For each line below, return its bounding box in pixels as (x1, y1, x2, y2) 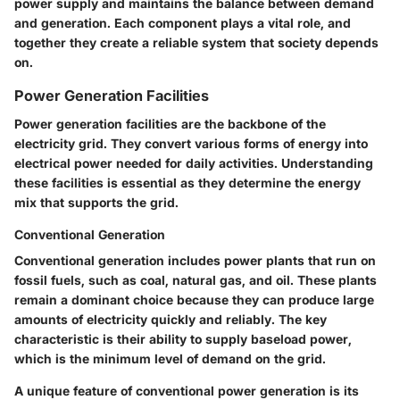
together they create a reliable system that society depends (14, 34, 379, 50)
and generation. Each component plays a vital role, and (14, 14, 351, 30)
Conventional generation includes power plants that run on (14, 252, 376, 268)
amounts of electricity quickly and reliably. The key (14, 311, 327, 327)
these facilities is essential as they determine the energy (14, 174, 361, 190)
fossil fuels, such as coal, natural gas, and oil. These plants (14, 271, 377, 287)
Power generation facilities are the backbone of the (14, 115, 326, 131)
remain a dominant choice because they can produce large (14, 291, 374, 307)
